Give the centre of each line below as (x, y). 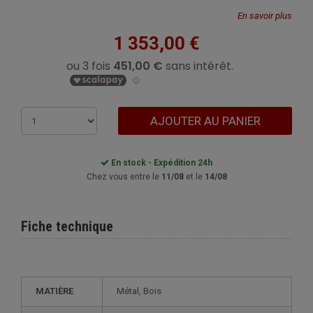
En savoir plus (265, 16)
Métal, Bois (143, 291)
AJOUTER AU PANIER (205, 121)
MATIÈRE (59, 291)
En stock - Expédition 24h (161, 163)
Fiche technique (67, 226)
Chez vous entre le (124, 177)
